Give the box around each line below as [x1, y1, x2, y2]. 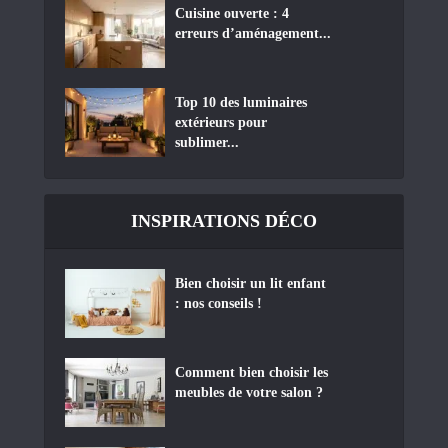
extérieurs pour [175, 114, 267, 130]
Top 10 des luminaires [175, 94, 307, 110]
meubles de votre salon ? [175, 384, 323, 400]
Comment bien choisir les [175, 364, 328, 380]
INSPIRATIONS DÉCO [131, 210, 317, 231]
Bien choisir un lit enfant [175, 275, 326, 291]
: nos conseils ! [175, 295, 262, 311]
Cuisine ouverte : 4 [175, 5, 289, 21]
